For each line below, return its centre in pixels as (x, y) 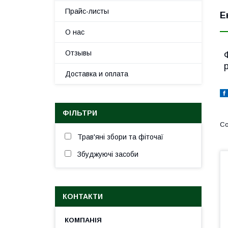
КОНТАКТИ (83, 196)
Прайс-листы (87, 11)
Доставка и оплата (97, 74)
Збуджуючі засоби (108, 154)
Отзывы (78, 53)
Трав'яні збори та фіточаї (120, 137)
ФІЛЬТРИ (80, 113)
